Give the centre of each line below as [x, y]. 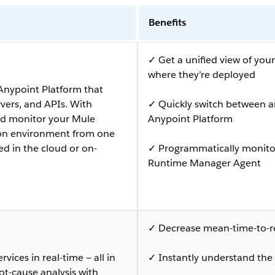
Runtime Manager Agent [204, 163]
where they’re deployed [202, 74]
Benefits [167, 22]
